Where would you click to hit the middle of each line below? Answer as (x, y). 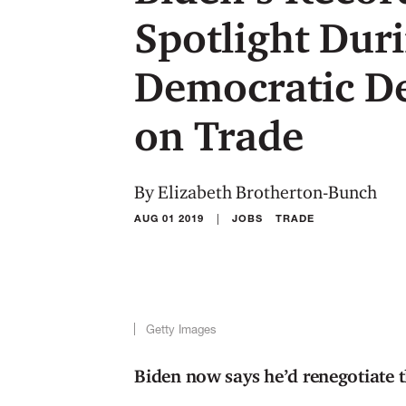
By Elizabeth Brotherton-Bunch (256, 192)
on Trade (219, 135)
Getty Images (182, 329)
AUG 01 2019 (169, 218)
